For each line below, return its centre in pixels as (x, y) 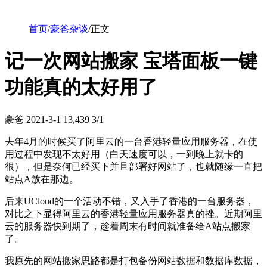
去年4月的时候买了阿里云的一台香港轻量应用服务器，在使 (131, 141)
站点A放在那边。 (42, 179)
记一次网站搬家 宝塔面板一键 (131, 61)
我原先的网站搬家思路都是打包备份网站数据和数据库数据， (133, 260)
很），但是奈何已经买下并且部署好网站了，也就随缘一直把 (133, 166)
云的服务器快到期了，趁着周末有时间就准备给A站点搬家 (128, 226)
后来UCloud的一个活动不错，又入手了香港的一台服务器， (130, 201)
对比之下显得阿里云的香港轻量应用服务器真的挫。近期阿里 (133, 213)
